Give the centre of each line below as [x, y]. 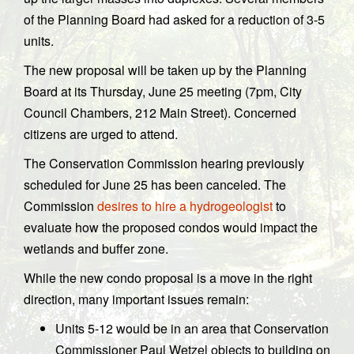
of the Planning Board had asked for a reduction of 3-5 [174, 19]
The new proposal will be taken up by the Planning [165, 70]
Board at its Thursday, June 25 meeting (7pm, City [163, 91]
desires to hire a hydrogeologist [185, 206]
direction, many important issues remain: [136, 299]
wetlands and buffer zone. [96, 249]
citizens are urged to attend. [101, 134]
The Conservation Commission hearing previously [164, 163]
